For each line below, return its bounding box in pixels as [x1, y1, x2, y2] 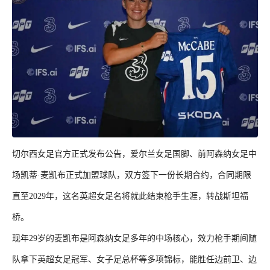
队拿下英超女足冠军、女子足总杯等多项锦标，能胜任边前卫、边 [12, 255, 257, 264]
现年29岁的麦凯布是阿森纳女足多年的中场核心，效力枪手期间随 [12, 234, 257, 243]
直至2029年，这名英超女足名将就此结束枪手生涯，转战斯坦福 [12, 192, 248, 201]
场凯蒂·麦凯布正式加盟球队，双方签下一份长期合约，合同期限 [12, 171, 251, 180]
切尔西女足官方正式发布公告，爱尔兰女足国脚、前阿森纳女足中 [12, 149, 257, 159]
